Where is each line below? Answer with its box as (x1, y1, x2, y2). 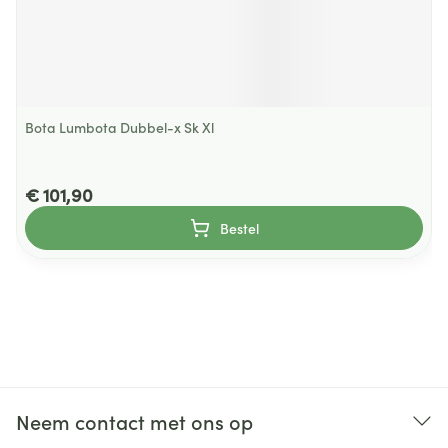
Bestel (219, 218, 259, 238)
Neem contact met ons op (16, 407, 253, 435)
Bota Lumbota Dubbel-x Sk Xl (25, 117, 214, 137)
